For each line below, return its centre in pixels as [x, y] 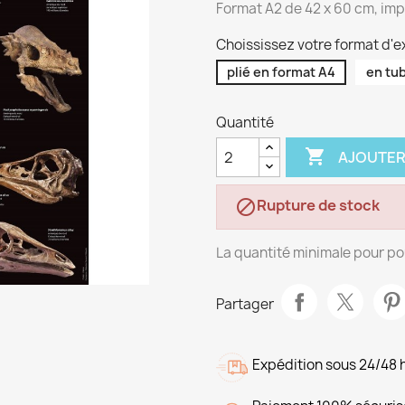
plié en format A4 [281, 72]
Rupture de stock [318, 205]
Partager [245, 304]
